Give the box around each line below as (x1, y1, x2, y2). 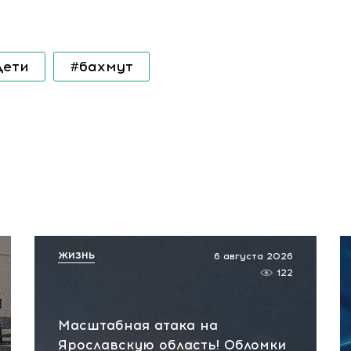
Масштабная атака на (58, 317, 218, 333)
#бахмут (70, 58, 133, 75)
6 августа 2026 (214, 251, 293, 262)
